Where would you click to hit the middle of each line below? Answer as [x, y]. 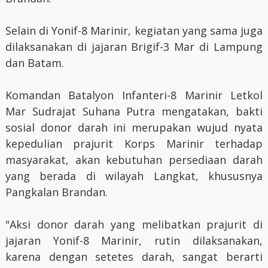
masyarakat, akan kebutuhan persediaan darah [134, 159]
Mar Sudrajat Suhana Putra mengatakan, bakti [134, 111]
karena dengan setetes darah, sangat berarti [134, 256]
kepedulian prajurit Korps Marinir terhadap [134, 143]
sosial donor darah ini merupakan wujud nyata [134, 127]
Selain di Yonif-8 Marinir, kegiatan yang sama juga [134, 30]
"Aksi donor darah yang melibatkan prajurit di [134, 224]
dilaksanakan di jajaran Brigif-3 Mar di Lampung [134, 46]
